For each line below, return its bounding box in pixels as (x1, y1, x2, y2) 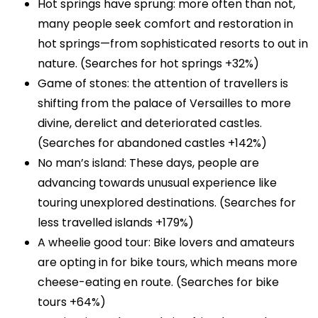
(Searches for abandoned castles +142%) (38, 134, 268, 151)
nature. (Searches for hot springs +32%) (38, 55, 260, 72)
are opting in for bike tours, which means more (38, 253, 298, 270)
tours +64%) (38, 293, 106, 310)
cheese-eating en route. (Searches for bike (38, 273, 280, 290)
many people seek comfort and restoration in (38, 15, 294, 32)
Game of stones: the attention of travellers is (38, 75, 289, 92)
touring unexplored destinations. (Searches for (38, 194, 297, 211)
